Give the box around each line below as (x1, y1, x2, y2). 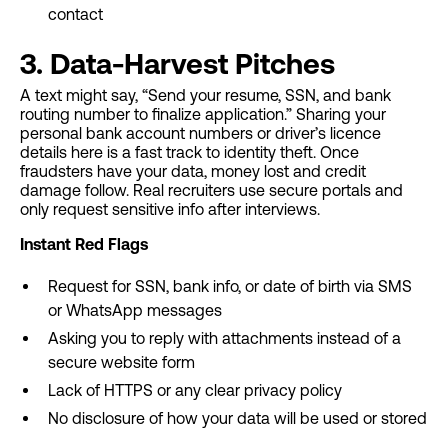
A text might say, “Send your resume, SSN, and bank (20, 86, 391, 104)
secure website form (48, 353, 195, 371)
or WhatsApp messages (48, 301, 222, 319)
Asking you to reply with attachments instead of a (48, 329, 401, 347)
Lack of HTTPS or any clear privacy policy (48, 381, 342, 399)
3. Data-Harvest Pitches (20, 47, 335, 80)
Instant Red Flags (20, 235, 148, 253)
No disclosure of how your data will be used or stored (48, 409, 427, 427)
